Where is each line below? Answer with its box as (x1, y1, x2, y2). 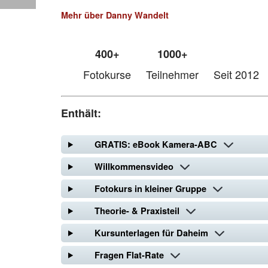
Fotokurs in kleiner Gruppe (94, 182, 206, 195)
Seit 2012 (214, 66, 260, 83)
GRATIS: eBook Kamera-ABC (94, 138, 217, 151)
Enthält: (61, 105, 101, 121)
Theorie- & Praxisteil (94, 205, 179, 217)
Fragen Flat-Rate (94, 249, 164, 261)
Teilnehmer (146, 66, 199, 83)
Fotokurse (83, 66, 132, 83)
